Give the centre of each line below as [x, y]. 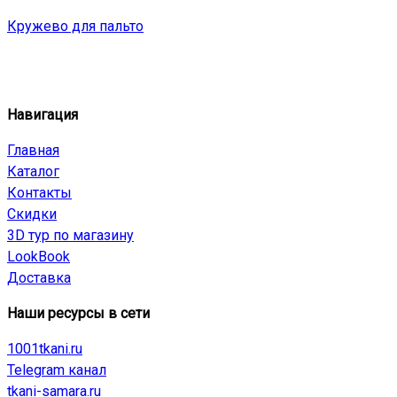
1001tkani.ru [45, 348]
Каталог [33, 171]
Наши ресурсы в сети [78, 313]
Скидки [32, 214]
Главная [33, 150]
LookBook [39, 256]
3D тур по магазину [70, 235]
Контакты [39, 192]
